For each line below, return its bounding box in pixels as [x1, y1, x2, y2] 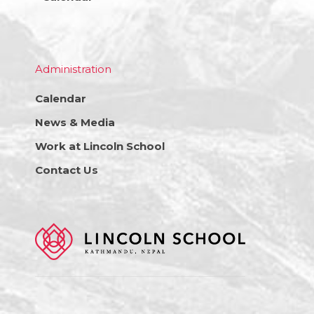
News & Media [35, 115, 115, 129]
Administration [35, 62, 111, 76]
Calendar [35, 91, 86, 105]
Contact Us [35, 163, 98, 177]
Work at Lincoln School [35, 139, 165, 153]
